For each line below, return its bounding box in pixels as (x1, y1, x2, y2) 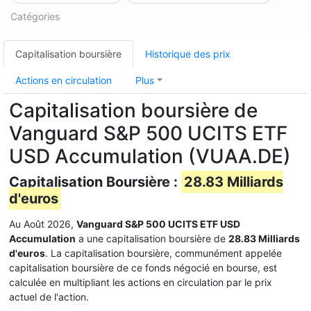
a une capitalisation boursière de (76, 233, 228, 244)
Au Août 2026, (9, 218, 76, 230)
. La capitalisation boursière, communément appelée (45, 247, 282, 259)
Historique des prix (145, 48, 230, 60)
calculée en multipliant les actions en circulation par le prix (9, 276, 272, 288)
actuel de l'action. (9, 291, 89, 303)
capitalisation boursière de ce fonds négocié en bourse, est (9, 262, 277, 274)
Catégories (10, 10, 60, 22)
